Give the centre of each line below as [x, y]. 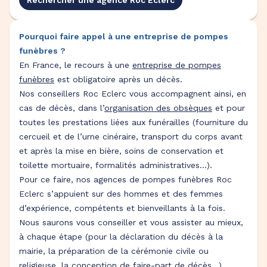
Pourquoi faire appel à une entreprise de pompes [124, 36]
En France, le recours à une [76, 65]
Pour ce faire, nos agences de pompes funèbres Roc [125, 179]
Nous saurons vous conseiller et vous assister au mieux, [131, 222]
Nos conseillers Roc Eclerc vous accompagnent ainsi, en [133, 94]
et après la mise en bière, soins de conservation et [121, 151]
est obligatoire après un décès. [118, 79]
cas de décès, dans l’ [62, 108]
